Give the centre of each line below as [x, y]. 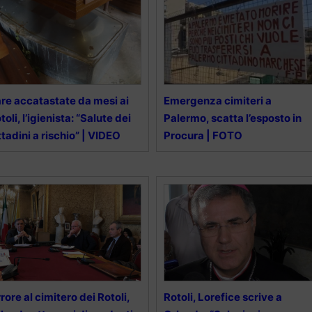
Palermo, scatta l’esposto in [232, 118]
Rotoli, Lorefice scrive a [223, 297]
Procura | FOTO [203, 136]
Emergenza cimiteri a [217, 101]
